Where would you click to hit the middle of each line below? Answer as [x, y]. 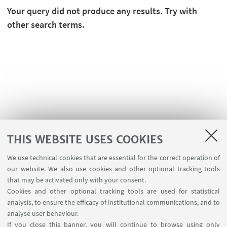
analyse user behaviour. [43, 213]
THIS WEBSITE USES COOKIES [85, 139]
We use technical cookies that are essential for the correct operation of [113, 158]
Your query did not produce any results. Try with [102, 11]
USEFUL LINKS [112, 159]
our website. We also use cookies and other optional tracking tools [113, 169]
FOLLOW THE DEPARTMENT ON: [113, 206]
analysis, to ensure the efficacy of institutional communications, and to [113, 202]
